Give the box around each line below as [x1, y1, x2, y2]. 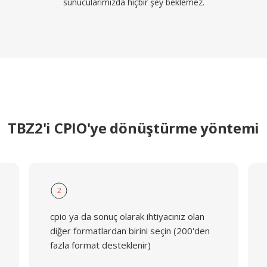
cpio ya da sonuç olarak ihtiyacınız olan [49, 210, 204, 222]
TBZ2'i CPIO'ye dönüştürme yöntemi [7, 118, 260, 138]
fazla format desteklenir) [49, 239, 151, 251]
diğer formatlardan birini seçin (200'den [49, 225, 210, 237]
